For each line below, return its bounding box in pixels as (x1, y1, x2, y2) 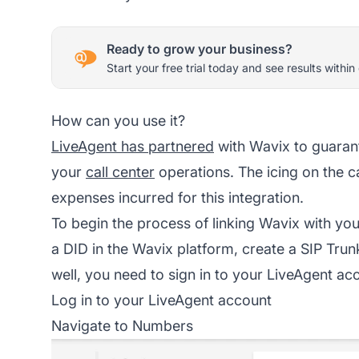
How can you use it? (51, 111, 185, 129)
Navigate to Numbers (51, 317, 193, 334)
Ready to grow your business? (107, 40, 292, 57)
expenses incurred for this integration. (51, 188, 304, 206)
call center (86, 163, 155, 180)
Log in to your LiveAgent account (51, 291, 272, 309)
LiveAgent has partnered (51, 137, 214, 155)
